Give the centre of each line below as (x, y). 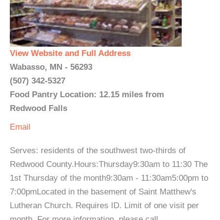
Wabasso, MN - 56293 (51, 67)
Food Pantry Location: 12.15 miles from (87, 95)
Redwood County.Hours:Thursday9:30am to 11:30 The (109, 164)
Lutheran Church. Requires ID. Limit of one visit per (104, 206)
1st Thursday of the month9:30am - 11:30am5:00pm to (109, 178)
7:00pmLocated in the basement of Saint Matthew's (103, 192)
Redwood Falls (39, 108)
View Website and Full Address (70, 53)
